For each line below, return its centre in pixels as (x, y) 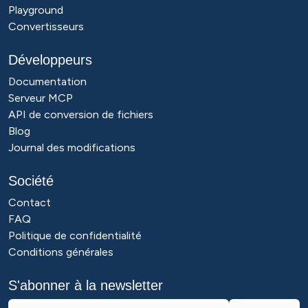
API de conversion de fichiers (81, 114)
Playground (36, 10)
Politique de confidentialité (75, 235)
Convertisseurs (46, 26)
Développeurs (50, 60)
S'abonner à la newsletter (86, 285)
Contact (30, 202)
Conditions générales (61, 252)
